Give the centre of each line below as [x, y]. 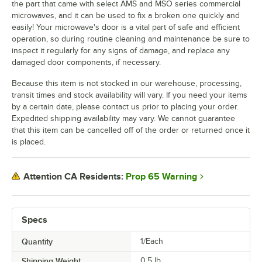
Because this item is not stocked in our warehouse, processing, [127, 83]
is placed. [29, 142]
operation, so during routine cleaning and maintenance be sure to [131, 39]
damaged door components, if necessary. [86, 62]
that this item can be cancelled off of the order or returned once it [131, 130]
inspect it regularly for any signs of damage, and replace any [121, 50]
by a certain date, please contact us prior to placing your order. [125, 106]
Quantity [37, 241]
